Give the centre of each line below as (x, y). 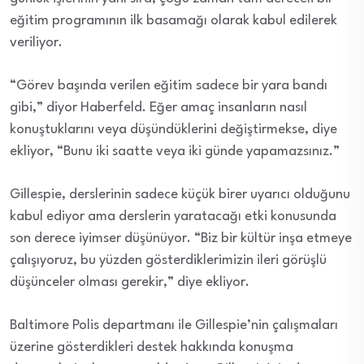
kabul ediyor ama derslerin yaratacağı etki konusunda (173, 217)
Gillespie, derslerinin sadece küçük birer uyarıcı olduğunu (180, 195)
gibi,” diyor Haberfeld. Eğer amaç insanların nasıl (158, 108)
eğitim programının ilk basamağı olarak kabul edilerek (173, 21)
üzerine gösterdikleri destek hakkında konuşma (152, 348)
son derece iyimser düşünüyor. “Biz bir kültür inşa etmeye (181, 239)
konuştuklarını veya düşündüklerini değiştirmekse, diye (173, 130)
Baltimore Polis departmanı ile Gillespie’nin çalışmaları (174, 326)
